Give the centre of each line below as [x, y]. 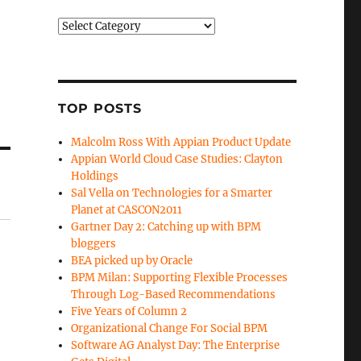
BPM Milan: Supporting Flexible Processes [180, 278]
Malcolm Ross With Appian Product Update [181, 142]
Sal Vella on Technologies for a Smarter [172, 193]
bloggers [94, 244]
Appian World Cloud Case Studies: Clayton [177, 159]
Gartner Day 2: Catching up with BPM [166, 227]
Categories [84, 25]
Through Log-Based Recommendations [174, 295]
